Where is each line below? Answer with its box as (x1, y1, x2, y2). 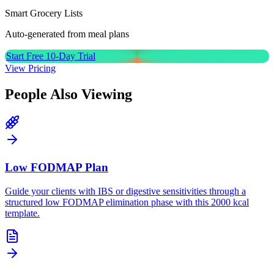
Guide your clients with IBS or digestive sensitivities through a (5, 185, 246, 196)
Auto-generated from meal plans (5, 29, 129, 40)
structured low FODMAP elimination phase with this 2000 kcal (5, 196, 249, 207)
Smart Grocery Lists (5, 8, 83, 19)
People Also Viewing (5, 86, 132, 103)
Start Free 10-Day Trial (6, 51, 95, 62)
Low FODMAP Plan (5, 160, 108, 174)
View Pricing (5, 63, 56, 74)
